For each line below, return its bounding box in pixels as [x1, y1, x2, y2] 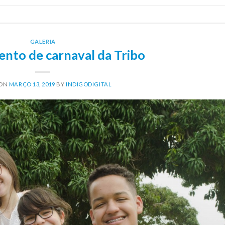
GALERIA [30, 38, 56, 45]
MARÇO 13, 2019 [9, 81, 55, 88]
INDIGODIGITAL [65, 81, 112, 88]
